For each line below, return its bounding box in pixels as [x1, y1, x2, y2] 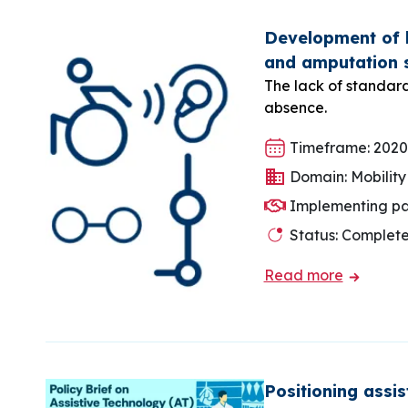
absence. [263, 98, 327, 117]
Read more [263, 266, 343, 284]
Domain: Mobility [285, 168, 406, 186]
